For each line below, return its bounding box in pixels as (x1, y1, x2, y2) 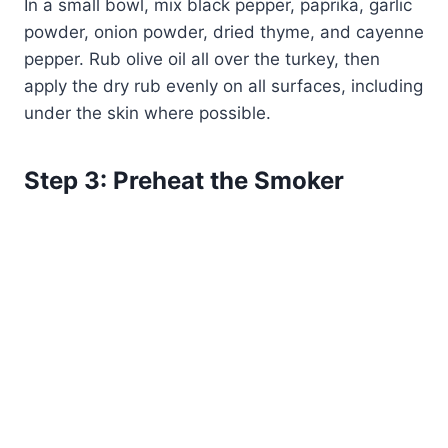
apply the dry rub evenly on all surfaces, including (24, 76, 423, 97)
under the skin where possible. (24, 103, 271, 124)
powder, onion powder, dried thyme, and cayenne (24, 22, 424, 43)
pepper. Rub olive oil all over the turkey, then (24, 49, 380, 70)
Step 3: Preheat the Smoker (24, 166, 344, 196)
